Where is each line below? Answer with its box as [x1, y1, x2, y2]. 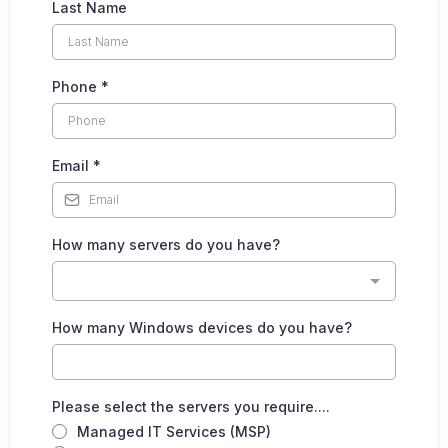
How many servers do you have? [52, 235, 280, 253]
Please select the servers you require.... [52, 397, 330, 415]
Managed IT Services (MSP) [77, 422, 271, 440]
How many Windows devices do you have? [52, 318, 352, 336]
